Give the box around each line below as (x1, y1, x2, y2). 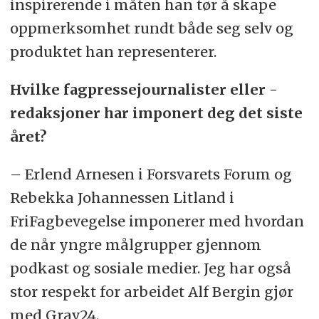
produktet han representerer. (9, 43, 216, 61)
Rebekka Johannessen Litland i (9, 189, 234, 207)
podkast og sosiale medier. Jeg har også (9, 259, 291, 278)
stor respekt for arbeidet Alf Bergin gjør (9, 283, 293, 301)
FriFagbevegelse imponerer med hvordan (9, 212, 304, 231)
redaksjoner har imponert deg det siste (9, 104, 303, 122)
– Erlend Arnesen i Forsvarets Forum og (9, 165, 292, 184)
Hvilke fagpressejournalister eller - (9, 80, 278, 99)
